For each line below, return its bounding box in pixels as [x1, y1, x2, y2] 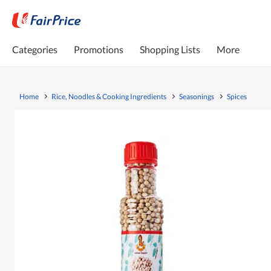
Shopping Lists [140, 43, 200, 55]
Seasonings [179, 91, 214, 101]
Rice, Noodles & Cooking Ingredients [51, 91, 166, 101]
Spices [227, 91, 247, 101]
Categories [12, 43, 57, 55]
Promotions [74, 43, 123, 55]
